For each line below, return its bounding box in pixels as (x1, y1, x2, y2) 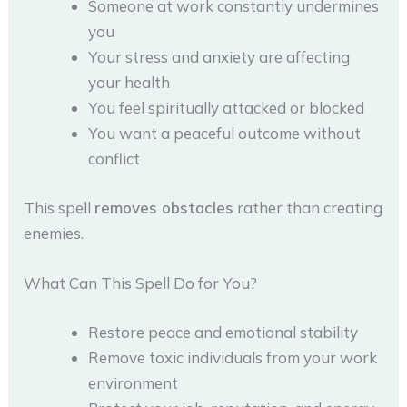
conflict (88, 149, 141, 169)
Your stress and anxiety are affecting (88, 47, 351, 67)
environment (88, 372, 179, 392)
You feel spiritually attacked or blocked (88, 98, 365, 118)
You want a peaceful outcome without (88, 124, 362, 144)
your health (88, 73, 171, 93)
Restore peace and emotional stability (88, 322, 359, 342)
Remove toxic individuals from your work (88, 347, 378, 367)
